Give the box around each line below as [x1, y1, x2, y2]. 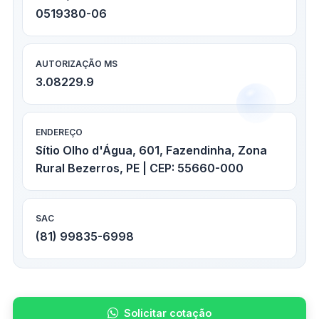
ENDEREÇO [36, 127, 83, 137]
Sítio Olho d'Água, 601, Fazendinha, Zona [36, 143, 267, 157]
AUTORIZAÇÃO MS [36, 58, 117, 69]
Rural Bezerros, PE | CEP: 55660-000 [36, 161, 244, 175]
